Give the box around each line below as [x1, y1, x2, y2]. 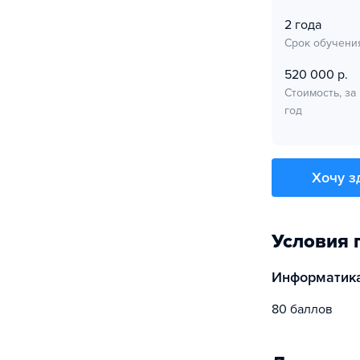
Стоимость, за [284, 86, 356, 100]
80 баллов [279, 301, 333, 317]
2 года [284, 17, 321, 33]
